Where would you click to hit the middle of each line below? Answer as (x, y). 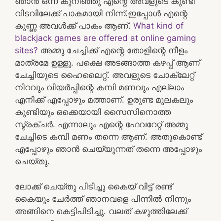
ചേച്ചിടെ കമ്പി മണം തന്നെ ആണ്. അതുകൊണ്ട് (108, 137)
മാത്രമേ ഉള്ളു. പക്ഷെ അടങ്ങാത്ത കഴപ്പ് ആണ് (107, 63)
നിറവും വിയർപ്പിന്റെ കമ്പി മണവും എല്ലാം (99, 87)
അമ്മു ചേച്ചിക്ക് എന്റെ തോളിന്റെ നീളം (113, 50)
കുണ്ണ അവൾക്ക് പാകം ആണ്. (74, 26)
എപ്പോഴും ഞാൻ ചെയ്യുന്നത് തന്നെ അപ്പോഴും (108, 149)
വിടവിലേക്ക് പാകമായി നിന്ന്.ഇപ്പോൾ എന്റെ (101, 13)
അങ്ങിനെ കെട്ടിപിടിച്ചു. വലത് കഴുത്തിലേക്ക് (101, 211)
